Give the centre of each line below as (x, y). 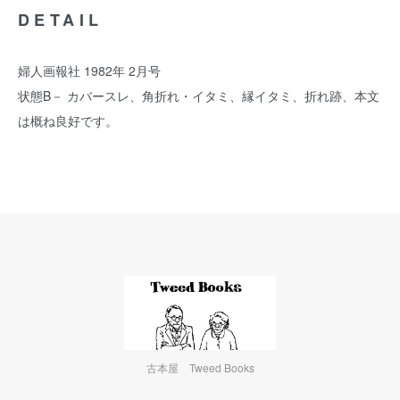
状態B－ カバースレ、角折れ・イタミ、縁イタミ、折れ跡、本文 (199, 96)
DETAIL (61, 20)
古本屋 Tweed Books (200, 368)
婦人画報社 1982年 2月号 (89, 71)
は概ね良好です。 (68, 121)
